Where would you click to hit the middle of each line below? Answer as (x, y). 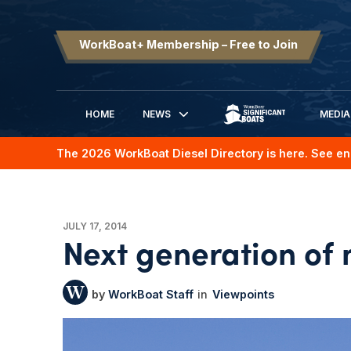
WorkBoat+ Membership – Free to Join (188, 44)
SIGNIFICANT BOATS (254, 126)
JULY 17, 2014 (94, 226)
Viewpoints (243, 294)
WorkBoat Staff (149, 294)
